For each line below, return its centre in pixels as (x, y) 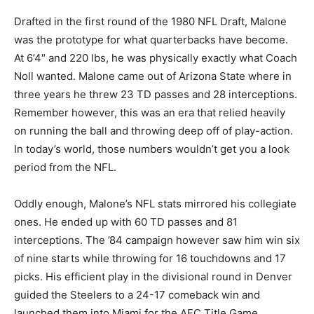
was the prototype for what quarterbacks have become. (151, 39)
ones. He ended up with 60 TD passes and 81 (126, 221)
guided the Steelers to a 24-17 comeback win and (137, 294)
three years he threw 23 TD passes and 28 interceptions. (156, 94)
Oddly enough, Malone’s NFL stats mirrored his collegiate (155, 203)
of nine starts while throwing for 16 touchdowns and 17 (150, 258)
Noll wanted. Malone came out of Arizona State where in (153, 76)
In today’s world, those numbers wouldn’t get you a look (152, 149)
